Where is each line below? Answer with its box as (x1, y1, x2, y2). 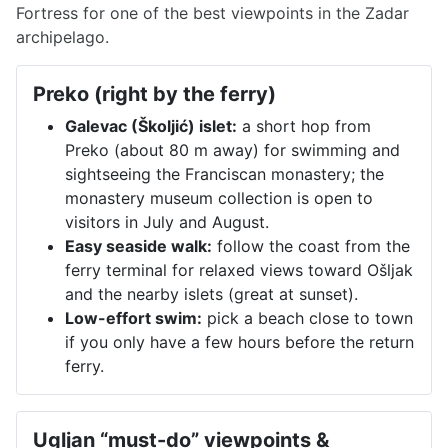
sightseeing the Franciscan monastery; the (65, 163, 384, 184)
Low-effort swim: (65, 307, 202, 328)
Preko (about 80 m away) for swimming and (65, 139, 400, 160)
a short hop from (237, 115, 371, 136)
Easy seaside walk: (65, 235, 212, 256)
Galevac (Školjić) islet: (65, 115, 237, 136)
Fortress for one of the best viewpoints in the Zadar (16, 2, 409, 23)
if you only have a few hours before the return (65, 331, 414, 352)
